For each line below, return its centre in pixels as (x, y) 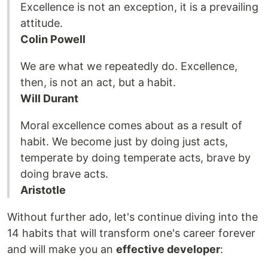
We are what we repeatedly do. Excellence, (129, 66)
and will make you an (62, 249)
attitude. (42, 23)
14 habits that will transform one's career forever (131, 233)
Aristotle (43, 190)
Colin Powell (53, 39)
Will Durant (49, 99)
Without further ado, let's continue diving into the (133, 217)
